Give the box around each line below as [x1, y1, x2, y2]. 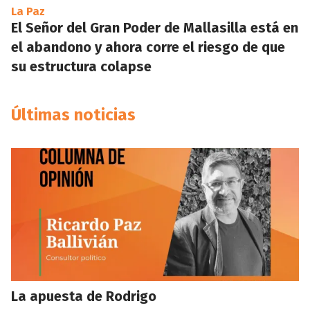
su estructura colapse [11, 58, 152, 75]
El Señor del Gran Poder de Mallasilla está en [11, 19, 298, 36]
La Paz [11, 5, 45, 18]
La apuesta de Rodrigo [11, 288, 156, 304]
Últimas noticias [11, 105, 136, 125]
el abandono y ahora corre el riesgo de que [11, 39, 285, 55]
